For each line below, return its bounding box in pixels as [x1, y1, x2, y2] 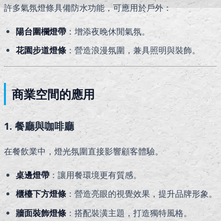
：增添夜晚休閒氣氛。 [66, 25, 150, 37]
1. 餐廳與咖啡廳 [4, 119, 74, 133]
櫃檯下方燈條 [16, 188, 66, 200]
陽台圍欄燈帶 [16, 25, 66, 37]
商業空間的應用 [12, 85, 95, 102]
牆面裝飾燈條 [16, 207, 66, 219]
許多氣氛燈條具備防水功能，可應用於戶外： [4, 1, 172, 13]
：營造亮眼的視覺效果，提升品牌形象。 [66, 188, 217, 200]
